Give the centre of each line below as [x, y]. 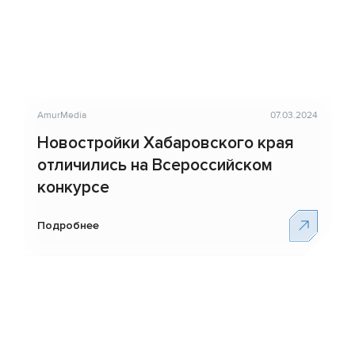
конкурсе [73, 188]
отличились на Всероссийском [155, 166]
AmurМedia [61, 115]
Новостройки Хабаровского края [165, 143]
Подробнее [68, 225]
